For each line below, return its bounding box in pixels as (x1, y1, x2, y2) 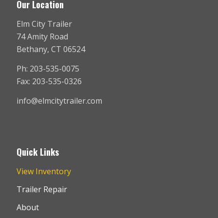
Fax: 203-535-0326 (16, 76, 82, 87)
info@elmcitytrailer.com (16, 95, 102, 106)
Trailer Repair (16, 183, 67, 195)
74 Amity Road (16, 31, 68, 42)
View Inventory (16, 165, 71, 177)
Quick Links (16, 145, 59, 158)
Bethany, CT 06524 (16, 44, 85, 55)
